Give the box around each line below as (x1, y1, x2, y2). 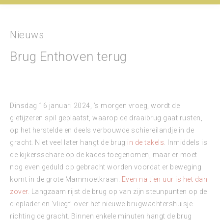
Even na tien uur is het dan (121, 175, 207, 183)
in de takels (127, 138, 164, 146)
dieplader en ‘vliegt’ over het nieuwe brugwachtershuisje (10, 200, 192, 208)
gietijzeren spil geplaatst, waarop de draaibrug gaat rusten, (10, 114, 202, 122)
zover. (10, 188, 29, 195)
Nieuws (10, 29, 44, 41)
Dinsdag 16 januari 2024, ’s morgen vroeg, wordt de (10, 102, 180, 110)
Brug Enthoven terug (10, 49, 127, 64)
